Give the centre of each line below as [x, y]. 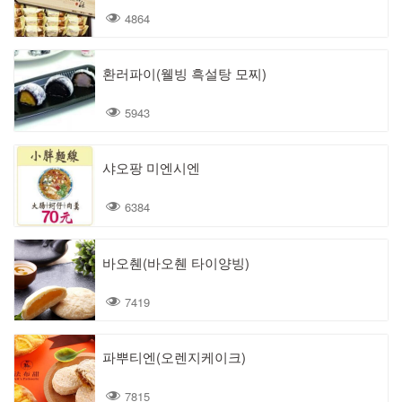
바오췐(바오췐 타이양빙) [176, 262]
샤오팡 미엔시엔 [151, 168]
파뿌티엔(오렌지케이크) [174, 357]
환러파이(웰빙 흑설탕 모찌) [184, 73]
